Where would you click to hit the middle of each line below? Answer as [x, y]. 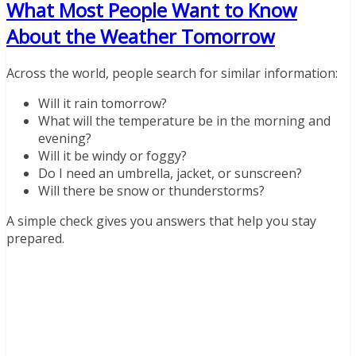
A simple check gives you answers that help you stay [161, 221]
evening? [65, 139]
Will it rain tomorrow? [103, 104]
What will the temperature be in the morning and [184, 121]
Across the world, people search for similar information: [172, 74]
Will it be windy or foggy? [112, 156]
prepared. [35, 239]
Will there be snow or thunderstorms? [151, 191]
